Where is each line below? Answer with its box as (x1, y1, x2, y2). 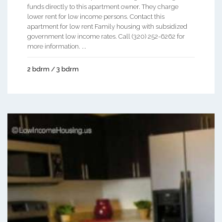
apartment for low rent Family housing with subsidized (27, 23, 187, 31)
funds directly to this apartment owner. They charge (27, 3, 178, 11)
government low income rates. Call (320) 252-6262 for (27, 33, 185, 41)
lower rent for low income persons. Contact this (27, 13, 165, 21)
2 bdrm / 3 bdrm (27, 65, 79, 73)
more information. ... (27, 43, 86, 51)
